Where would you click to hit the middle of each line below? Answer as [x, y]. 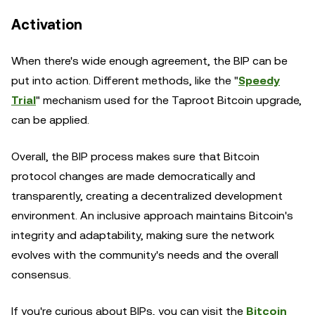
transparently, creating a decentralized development [147, 196]
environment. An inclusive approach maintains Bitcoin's [152, 216]
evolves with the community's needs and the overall [145, 255]
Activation [47, 25]
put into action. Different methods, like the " [125, 81]
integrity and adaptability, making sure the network [143, 235]
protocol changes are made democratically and [133, 176]
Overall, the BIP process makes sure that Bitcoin [135, 156]
